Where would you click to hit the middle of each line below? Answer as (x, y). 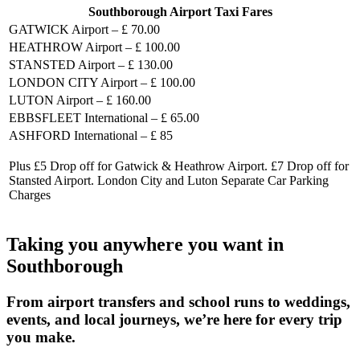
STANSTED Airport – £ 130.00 (91, 65)
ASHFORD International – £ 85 (91, 136)
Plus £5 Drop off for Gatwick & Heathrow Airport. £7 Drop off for (179, 166)
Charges (30, 195)
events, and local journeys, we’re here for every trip (174, 320)
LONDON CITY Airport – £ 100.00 (102, 83)
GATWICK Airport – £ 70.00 (84, 30)
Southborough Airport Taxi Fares (180, 12)
